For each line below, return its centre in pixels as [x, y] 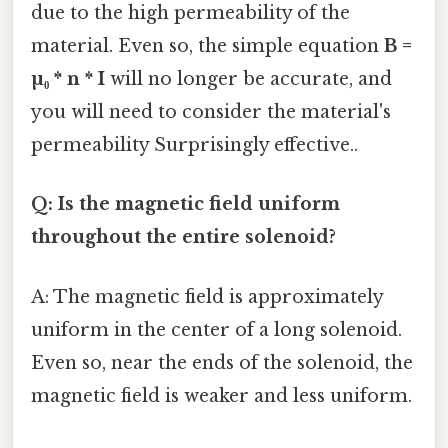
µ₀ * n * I [68, 79]
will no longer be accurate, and [248, 79]
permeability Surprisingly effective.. [194, 145]
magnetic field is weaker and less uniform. [221, 395]
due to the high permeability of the [190, 13]
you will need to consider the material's [211, 112]
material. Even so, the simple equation [207, 46]
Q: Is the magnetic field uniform [185, 204]
